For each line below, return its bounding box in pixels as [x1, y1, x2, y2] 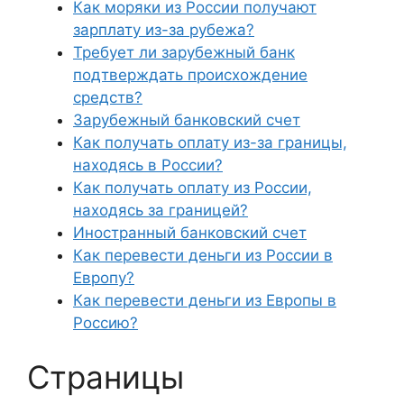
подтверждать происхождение [73, 66, 308, 84]
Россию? [73, 314, 138, 332]
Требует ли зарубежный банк [73, 43, 295, 61]
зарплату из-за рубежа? [73, 21, 254, 39]
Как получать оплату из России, [73, 179, 312, 197]
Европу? [73, 269, 134, 287]
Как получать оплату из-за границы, [73, 133, 347, 151]
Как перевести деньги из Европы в [73, 291, 336, 309]
